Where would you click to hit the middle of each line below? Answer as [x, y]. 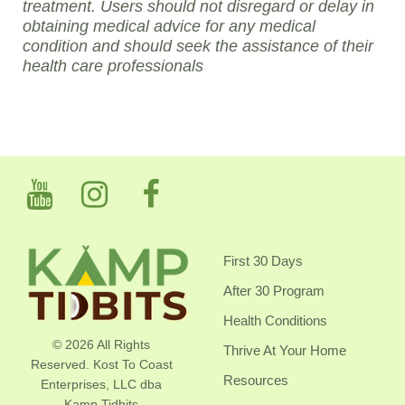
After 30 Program [274, 291]
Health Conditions [275, 321]
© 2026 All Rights [101, 345]
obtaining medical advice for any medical [169, 27]
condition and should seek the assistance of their [198, 47]
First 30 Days [263, 261]
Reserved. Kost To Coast [101, 365]
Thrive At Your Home [285, 351]
